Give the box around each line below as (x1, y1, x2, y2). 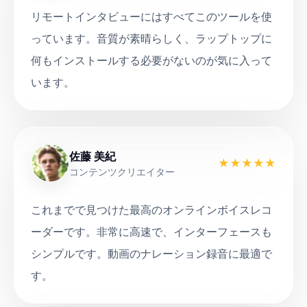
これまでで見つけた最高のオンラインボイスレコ (31, 203, 272, 217)
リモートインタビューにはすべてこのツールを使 (31, 10, 272, 23)
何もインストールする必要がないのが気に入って (31, 53, 272, 67)
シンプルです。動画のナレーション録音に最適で (31, 247, 272, 260)
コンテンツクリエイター (69, 165, 175, 177)
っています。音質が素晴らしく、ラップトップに (31, 32, 272, 45)
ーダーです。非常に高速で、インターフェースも (31, 225, 272, 238)
